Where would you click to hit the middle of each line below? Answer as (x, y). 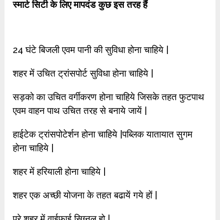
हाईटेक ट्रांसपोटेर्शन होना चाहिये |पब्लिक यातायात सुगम (103, 134)
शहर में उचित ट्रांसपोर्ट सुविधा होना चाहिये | (83, 73)
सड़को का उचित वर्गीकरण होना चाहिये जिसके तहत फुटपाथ (109, 97)
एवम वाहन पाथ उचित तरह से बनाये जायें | (80, 110)
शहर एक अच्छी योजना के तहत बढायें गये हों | (85, 195)
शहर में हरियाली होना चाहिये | (59, 171)
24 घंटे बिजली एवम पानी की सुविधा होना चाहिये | (91, 50)
